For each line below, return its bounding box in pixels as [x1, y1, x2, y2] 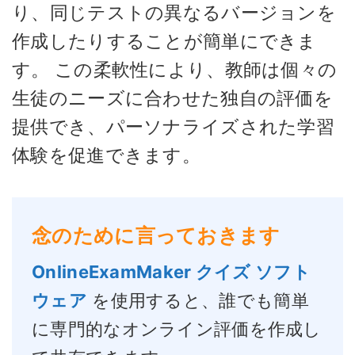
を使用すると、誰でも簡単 [86, 289, 309, 311]
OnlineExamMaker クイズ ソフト [32, 261, 311, 282]
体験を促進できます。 [12, 144, 200, 166]
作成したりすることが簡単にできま [12, 30, 317, 52]
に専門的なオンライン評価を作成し [32, 318, 322, 339]
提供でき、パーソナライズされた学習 [12, 116, 335, 138]
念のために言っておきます [32, 223, 281, 247]
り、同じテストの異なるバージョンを [12, 2, 337, 24]
